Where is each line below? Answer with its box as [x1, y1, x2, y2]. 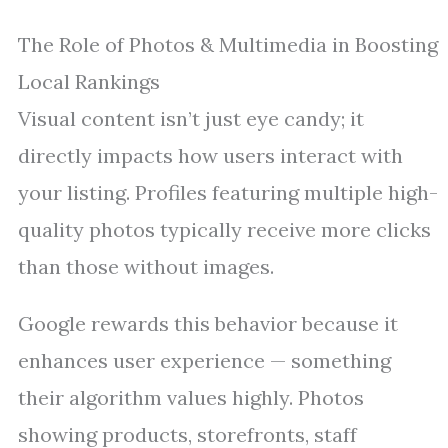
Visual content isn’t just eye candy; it [18, 106, 364, 131]
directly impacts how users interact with [18, 143, 403, 168]
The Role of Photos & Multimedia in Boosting [18, 32, 438, 57]
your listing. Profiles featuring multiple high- [18, 180, 438, 205]
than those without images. [18, 254, 274, 279]
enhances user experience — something [18, 348, 391, 373]
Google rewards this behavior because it [18, 311, 398, 336]
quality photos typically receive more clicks [18, 217, 431, 242]
